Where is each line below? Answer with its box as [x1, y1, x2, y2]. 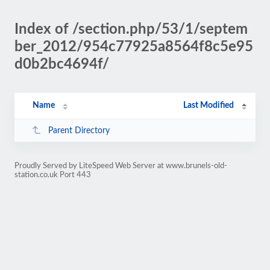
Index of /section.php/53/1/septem [14, 22, 248, 37]
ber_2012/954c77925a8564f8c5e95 [14, 40, 253, 54]
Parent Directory [48, 126, 110, 135]
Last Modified [183, 101, 234, 110]
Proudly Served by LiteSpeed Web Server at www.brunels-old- [14, 162, 227, 169]
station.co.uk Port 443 [14, 171, 91, 178]
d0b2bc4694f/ [14, 57, 109, 72]
